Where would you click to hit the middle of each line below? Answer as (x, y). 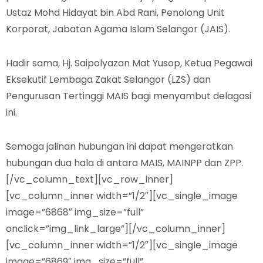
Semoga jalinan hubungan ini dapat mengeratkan (119, 146)
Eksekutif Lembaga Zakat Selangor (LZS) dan (108, 80)
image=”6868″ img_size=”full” (75, 212)
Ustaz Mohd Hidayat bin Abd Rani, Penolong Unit (115, 13)
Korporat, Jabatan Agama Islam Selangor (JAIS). (118, 29)
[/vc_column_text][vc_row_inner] (90, 179)
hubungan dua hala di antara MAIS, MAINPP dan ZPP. (124, 163)
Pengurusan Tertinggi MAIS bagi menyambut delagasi (129, 96)
